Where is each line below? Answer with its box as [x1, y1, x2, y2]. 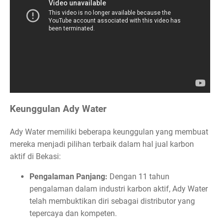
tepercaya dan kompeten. [29, 208, 117, 218]
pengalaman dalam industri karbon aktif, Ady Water [29, 184, 208, 193]
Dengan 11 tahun [108, 171, 169, 181]
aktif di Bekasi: [10, 151, 61, 161]
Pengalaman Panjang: [29, 171, 108, 181]
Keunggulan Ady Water [10, 103, 107, 114]
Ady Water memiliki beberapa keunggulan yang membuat [10, 127, 208, 137]
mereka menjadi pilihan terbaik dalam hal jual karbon [10, 139, 194, 149]
